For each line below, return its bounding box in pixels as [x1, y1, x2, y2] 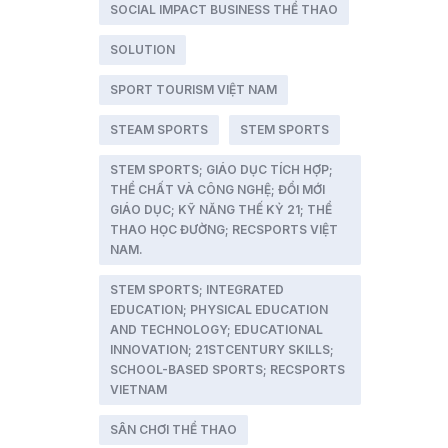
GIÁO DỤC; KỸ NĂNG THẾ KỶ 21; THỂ [109, 202, 332, 217]
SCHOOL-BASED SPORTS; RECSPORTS [109, 362, 345, 377]
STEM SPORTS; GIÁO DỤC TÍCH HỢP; [109, 162, 333, 177]
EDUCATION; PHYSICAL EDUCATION [109, 302, 328, 317]
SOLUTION [109, 42, 175, 57]
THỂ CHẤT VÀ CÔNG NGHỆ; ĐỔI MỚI [109, 182, 325, 197]
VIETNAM [109, 382, 167, 397]
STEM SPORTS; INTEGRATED [109, 282, 284, 297]
